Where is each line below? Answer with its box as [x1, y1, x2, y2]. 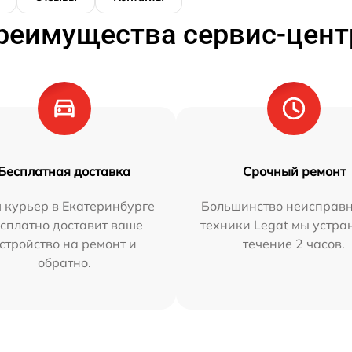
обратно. [37, 255, 91, 271]
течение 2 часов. [243, 236, 346, 252]
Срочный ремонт [242, 163, 346, 180]
